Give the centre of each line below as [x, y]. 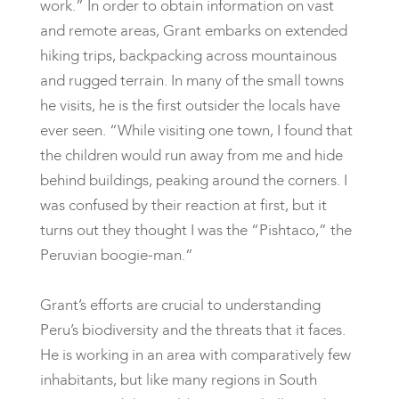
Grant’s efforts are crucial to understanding [180, 305]
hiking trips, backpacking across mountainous [188, 55]
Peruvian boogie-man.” [116, 255]
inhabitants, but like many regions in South [178, 379]
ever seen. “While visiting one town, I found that [196, 130]
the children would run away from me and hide [191, 155]
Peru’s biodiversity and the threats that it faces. [192, 330]
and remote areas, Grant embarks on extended [193, 30]
